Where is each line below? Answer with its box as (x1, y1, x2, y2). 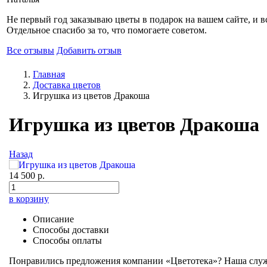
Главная (33, 69, 65, 79)
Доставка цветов (33, 80, 101, 90)
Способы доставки (33, 224, 109, 235)
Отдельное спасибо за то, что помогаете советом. (7, 25, 207, 35)
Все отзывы (7, 45, 54, 55)
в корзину (9, 193, 49, 204)
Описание (33, 213, 74, 224)
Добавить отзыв (57, 45, 122, 55)
